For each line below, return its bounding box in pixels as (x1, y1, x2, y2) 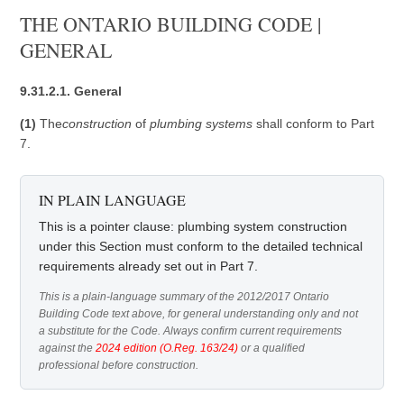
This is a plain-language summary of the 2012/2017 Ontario (39, 290, 330, 303)
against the (39, 342, 96, 354)
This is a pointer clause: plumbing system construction (39, 219, 348, 234)
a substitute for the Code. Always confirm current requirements (39, 325, 343, 337)
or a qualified (238, 342, 306, 354)
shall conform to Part (252, 116, 375, 131)
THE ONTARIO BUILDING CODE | (20, 11, 322, 37)
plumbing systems (150, 116, 253, 131)
